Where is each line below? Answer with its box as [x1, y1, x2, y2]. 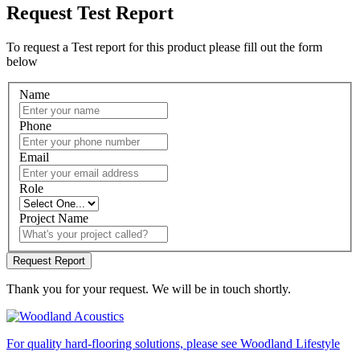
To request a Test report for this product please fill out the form [6, 39, 322, 54]
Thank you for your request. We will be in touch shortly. [6, 282, 291, 297]
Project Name [19, 211, 88, 226]
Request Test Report [6, 2, 174, 23]
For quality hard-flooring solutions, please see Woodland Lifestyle [6, 337, 340, 351]
